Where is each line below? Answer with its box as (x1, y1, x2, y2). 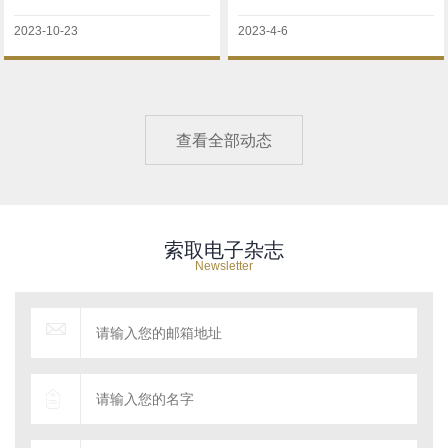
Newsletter (195, 259, 253, 274)
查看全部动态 (176, 132, 272, 150)
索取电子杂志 (164, 239, 284, 262)
